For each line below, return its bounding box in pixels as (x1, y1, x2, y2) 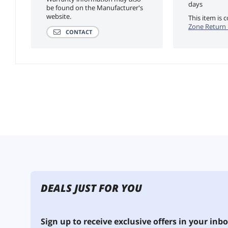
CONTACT (69, 27, 92, 36)
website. (46, 11, 71, 21)
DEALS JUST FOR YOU (41, 181, 142, 195)
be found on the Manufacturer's (46, 3, 143, 12)
